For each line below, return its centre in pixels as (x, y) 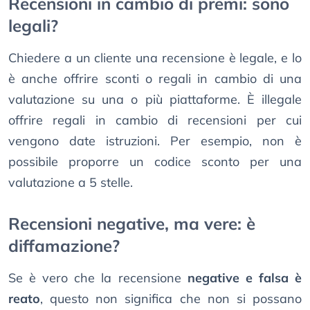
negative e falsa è (245, 278)
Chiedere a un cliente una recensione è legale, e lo (155, 58)
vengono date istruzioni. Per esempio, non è (155, 141)
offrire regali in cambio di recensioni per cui (155, 120)
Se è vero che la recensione (98, 278)
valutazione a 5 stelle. (71, 183)
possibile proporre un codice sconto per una (155, 162)
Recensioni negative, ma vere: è (132, 224)
